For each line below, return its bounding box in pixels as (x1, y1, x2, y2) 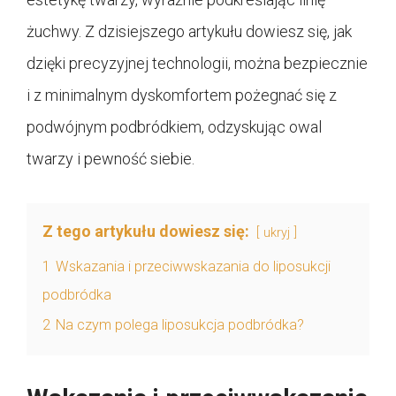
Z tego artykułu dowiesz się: (42, 221, 249, 240)
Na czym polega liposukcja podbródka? (56, 316, 304, 333)
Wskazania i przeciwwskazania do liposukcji (56, 257, 331, 275)
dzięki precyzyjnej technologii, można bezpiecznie (27, 53, 368, 72)
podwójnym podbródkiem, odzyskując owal (27, 117, 322, 136)
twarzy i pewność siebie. (27, 148, 194, 168)
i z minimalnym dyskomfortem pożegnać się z (27, 85, 337, 104)
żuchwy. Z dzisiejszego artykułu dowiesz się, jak (27, 21, 352, 41)
